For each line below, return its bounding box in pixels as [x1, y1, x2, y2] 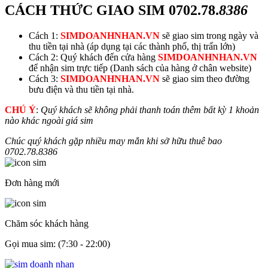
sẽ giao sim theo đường [160, 73, 249, 84]
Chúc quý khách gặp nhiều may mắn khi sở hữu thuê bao [5, 135, 222, 146]
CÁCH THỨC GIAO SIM [5, 2, 169, 18]
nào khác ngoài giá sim [5, 115, 93, 126]
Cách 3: [29, 73, 58, 84]
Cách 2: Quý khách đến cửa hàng [29, 51, 156, 62]
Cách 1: [29, 30, 58, 41]
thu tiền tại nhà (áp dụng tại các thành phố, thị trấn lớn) [29, 41, 235, 51]
